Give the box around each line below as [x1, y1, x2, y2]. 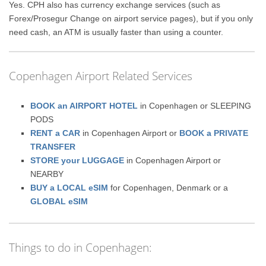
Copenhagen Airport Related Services [9, 68, 193, 84]
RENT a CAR [30, 128, 81, 138]
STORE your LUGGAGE [30, 156, 125, 166]
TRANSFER [30, 142, 76, 152]
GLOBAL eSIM [30, 197, 88, 207]
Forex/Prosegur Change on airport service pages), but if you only [9, 14, 254, 24]
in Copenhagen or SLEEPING [138, 101, 252, 111]
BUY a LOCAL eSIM [30, 183, 109, 193]
